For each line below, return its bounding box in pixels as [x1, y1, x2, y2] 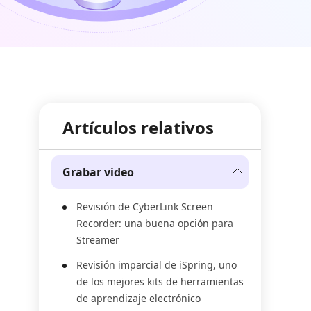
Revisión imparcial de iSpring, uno [76, 258, 237, 271]
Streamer [76, 233, 119, 246]
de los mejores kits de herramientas [76, 275, 244, 288]
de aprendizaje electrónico [76, 292, 201, 305]
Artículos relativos [62, 116, 214, 139]
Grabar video [62, 165, 134, 180]
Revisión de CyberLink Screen [76, 200, 213, 213]
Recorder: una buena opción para [76, 217, 233, 230]
